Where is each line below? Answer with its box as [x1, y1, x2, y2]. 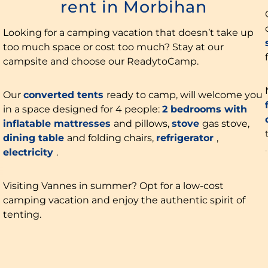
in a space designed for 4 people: [3, 103, 163, 115]
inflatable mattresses [3, 117, 111, 129]
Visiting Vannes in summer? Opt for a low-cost [3, 179, 224, 191]
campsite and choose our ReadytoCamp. [3, 55, 199, 67]
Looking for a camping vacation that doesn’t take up [3, 26, 254, 38]
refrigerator [156, 132, 214, 144]
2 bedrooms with [162, 103, 248, 115]
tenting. [3, 208, 42, 220]
